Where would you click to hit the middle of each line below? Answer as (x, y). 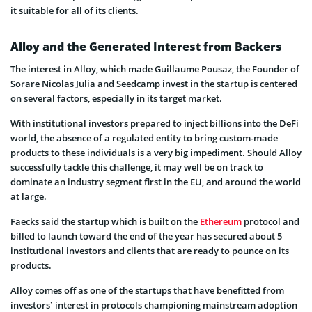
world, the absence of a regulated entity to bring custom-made (144, 138)
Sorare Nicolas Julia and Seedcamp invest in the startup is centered (154, 83)
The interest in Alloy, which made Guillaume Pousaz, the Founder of (155, 69)
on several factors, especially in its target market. (116, 98)
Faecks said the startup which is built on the (105, 221)
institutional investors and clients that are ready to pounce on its (150, 250)
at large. (29, 196)
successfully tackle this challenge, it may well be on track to (137, 167)
